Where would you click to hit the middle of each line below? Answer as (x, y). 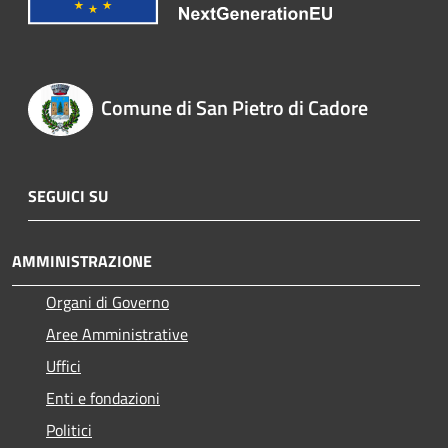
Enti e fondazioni (103, 397)
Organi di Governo (107, 301)
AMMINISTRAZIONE (82, 260)
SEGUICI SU (68, 195)
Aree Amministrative (117, 333)
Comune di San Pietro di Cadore (234, 108)
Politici (69, 429)
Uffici (63, 365)
